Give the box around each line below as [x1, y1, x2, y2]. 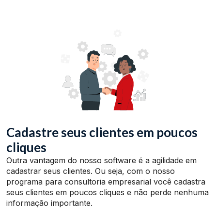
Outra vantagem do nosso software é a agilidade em [6, 155, 197, 165]
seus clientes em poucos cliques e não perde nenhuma [6, 187, 209, 197]
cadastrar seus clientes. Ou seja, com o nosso [6, 166, 175, 176]
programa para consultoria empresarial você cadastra [6, 176, 206, 186]
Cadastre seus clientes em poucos [6, 124, 198, 140]
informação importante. [6, 198, 93, 208]
